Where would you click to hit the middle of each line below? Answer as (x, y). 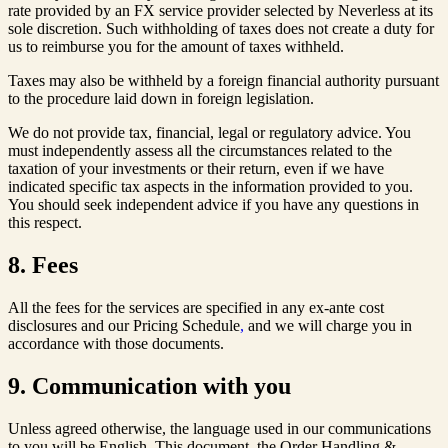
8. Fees (43, 265)
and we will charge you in (328, 326)
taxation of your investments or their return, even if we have (196, 169)
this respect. (45, 223)
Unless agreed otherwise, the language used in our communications (219, 429)
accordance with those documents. (116, 344)
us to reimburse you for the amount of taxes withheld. (176, 47)
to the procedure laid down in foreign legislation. (161, 99)
